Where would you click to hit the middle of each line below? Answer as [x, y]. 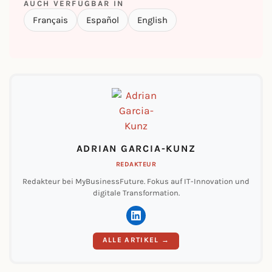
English [152, 20]
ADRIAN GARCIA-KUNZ [136, 148]
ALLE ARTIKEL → [136, 240]
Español [103, 20]
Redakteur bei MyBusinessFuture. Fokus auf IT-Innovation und [136, 181]
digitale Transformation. [136, 193]
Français [50, 20]
